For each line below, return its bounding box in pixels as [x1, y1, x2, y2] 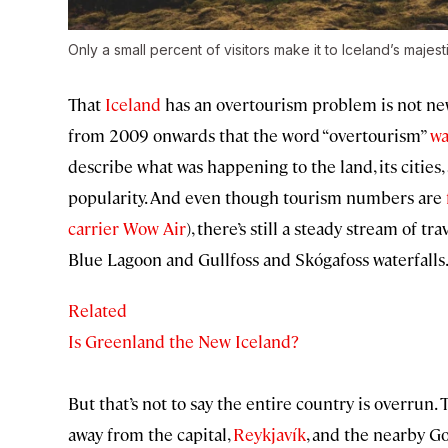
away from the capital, [68, 423, 233, 446]
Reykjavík [233, 423, 306, 446]
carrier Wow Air [68, 217, 186, 240]
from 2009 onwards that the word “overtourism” [68, 124, 430, 147]
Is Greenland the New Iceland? [68, 330, 299, 353]
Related [68, 299, 127, 322]
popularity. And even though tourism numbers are [68, 186, 446, 209]
